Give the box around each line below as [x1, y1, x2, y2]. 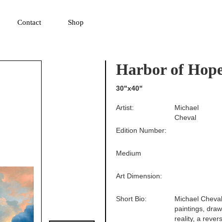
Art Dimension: [116, 172, 163, 180]
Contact [17, 18, 41, 27]
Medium [116, 149, 142, 158]
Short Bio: [116, 195, 147, 203]
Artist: [116, 104, 134, 112]
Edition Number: [116, 126, 167, 135]
